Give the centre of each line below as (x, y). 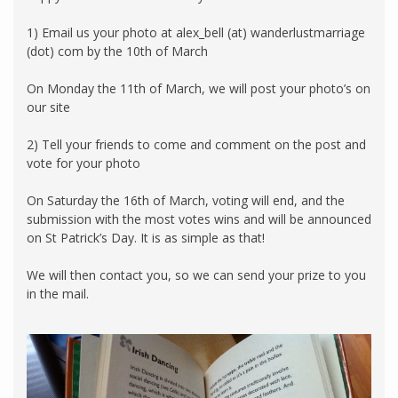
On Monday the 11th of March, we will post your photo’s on (199, 88)
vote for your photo (84, 163)
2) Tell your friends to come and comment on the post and (196, 144)
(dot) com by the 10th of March (117, 51)
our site (48, 107)
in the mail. (58, 293)
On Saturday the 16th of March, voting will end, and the (186, 200)
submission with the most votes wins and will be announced (199, 219)
